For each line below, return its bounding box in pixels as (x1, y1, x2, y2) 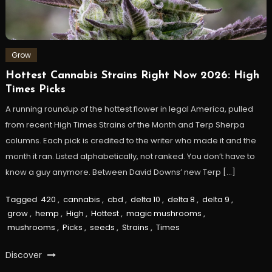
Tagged (5, 193, 39, 205)
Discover (5, 248, 44, 261)
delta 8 (167, 193, 195, 205)
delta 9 (202, 193, 229, 205)
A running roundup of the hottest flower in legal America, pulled (5, 103, 253, 115)
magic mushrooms (126, 207, 202, 219)
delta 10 (130, 193, 160, 205)
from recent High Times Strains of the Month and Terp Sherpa (5, 118, 245, 131)
